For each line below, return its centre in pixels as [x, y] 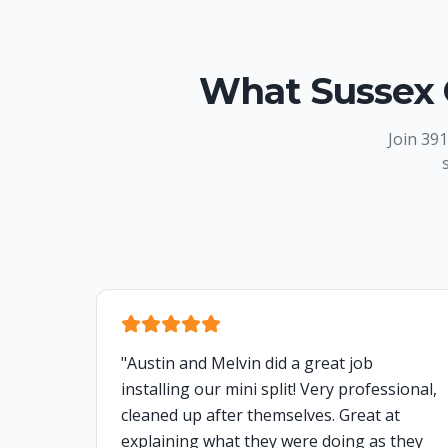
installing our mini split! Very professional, [279, 389]
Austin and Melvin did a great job [250, 363]
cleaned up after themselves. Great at [260, 415]
